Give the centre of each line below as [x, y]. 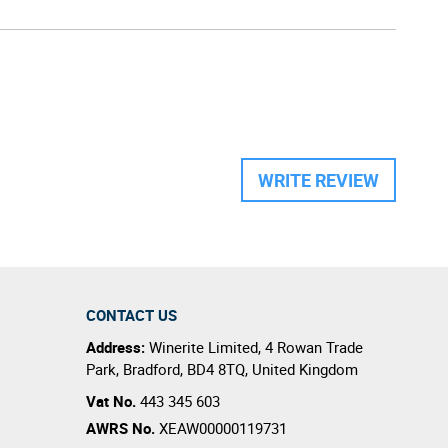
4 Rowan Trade [314, 346]
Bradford [151, 368]
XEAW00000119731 [221, 427]
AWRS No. [120, 427]
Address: [117, 346]
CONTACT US [131, 314]
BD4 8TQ [216, 368]
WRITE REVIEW [318, 179]
